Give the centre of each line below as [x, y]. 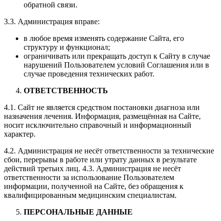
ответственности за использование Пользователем [89, 177]
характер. [20, 134]
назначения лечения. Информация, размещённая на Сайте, [102, 116]
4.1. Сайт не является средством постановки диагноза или [102, 107]
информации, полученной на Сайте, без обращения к [94, 186]
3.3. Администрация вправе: [52, 21]
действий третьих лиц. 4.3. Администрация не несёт [92, 168]
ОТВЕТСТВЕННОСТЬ [66, 90]
